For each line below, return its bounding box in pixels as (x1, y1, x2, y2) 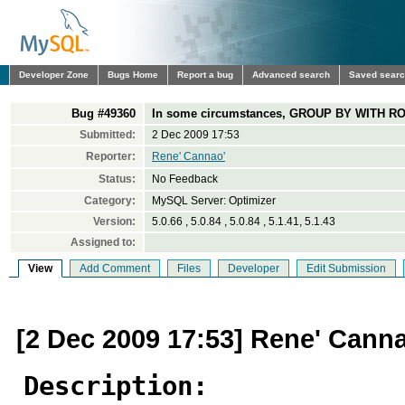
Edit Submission (306, 262, 386, 275)
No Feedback (152, 173, 218, 185)
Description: (24, 371, 208, 401)
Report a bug (177, 70, 233, 80)
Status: (99, 173, 136, 185)
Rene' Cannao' (152, 150, 225, 163)
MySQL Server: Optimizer (152, 194, 276, 207)
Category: (84, 194, 136, 207)
